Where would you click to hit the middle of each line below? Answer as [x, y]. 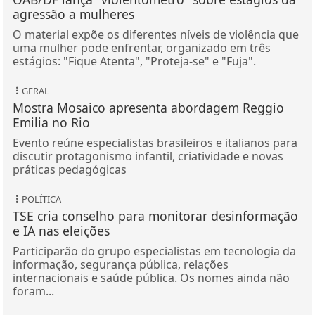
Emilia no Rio [51, 122]
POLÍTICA [41, 199]
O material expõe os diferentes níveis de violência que [155, 34]
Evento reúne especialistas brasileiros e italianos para [155, 142]
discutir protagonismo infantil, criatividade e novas [148, 156]
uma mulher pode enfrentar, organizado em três [141, 47]
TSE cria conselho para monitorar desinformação [155, 216]
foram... [33, 291]
